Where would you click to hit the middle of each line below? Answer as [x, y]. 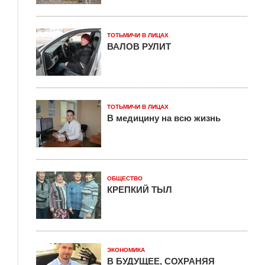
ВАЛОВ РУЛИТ [139, 46]
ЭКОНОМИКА [126, 250]
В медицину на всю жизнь [164, 118]
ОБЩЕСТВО [125, 179]
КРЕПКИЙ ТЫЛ [140, 190]
